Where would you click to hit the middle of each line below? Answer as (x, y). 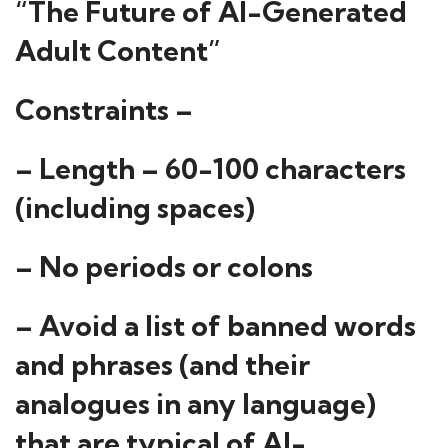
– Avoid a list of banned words (215, 325)
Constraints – (104, 109)
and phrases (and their (162, 364)
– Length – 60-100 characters (210, 168)
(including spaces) (135, 207)
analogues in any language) (195, 403)
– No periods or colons (164, 266)
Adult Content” (118, 50)
